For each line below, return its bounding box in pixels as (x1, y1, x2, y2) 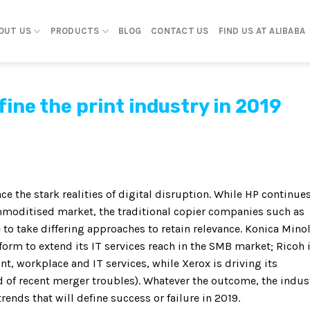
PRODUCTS (50, 26, 100, 36)
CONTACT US (151, 26, 209, 36)
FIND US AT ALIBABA (218, 26, 306, 36)
